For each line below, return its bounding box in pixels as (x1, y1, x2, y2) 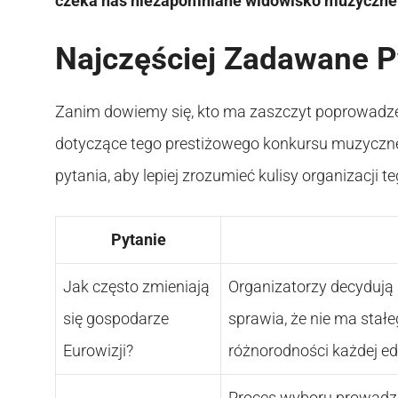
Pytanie (110, 229, 166, 249)
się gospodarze (63, 308, 169, 328)
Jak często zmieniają (63, 276, 210, 296)
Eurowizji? (63, 340, 133, 360)
